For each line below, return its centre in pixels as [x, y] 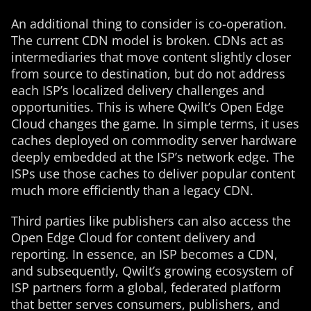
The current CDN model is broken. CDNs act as [148, 40]
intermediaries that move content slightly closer [151, 57]
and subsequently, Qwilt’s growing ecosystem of [152, 271]
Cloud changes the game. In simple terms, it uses [155, 124]
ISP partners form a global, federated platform [146, 287]
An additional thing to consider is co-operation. [149, 24]
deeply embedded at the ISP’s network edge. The [153, 157]
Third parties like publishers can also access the [151, 221]
